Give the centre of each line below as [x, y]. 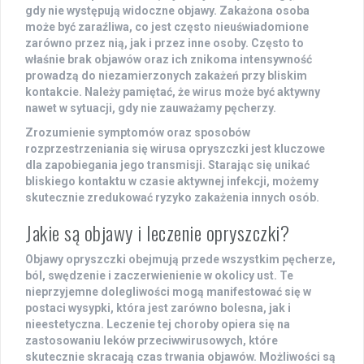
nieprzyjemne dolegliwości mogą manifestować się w [168, 292]
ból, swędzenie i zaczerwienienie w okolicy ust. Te [159, 276]
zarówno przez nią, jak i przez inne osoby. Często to [165, 43]
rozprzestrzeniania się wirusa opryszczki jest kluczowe [175, 149]
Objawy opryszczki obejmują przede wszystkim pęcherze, [180, 260]
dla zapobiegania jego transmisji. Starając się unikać [167, 165]
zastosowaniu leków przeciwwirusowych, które [152, 341]
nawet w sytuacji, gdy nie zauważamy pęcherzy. [151, 108]
